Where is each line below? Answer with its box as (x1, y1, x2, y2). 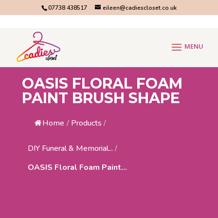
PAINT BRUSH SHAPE (21, 89, 180, 107)
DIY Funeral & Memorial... (27, 143, 113, 154)
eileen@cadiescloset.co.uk (102, 4, 177, 12)
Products (71, 118, 102, 128)
